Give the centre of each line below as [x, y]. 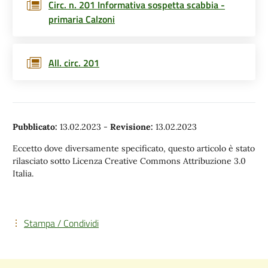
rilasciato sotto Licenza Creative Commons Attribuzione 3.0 [129, 161]
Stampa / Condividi [61, 223]
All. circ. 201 [74, 63]
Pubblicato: [35, 127]
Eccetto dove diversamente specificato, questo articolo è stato [134, 148]
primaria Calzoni [82, 19]
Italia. [23, 173]
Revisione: [132, 127]
